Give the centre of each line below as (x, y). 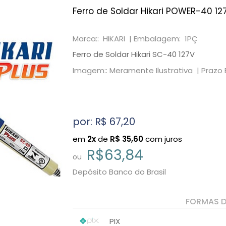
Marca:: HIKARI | (103, 39)
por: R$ (91, 122)
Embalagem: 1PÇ (165, 39)
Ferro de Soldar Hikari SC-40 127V (134, 54)
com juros (163, 139)
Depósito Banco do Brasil (119, 172)
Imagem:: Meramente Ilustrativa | (137, 70)
